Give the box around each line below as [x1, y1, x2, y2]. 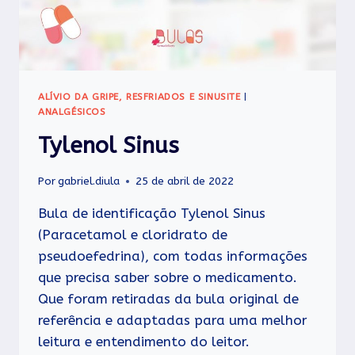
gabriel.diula [58, 174, 120, 189]
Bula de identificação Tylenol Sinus [38, 205, 265, 222]
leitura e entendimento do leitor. [38, 334, 250, 350]
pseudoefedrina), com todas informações [38, 248, 307, 265]
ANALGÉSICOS [38, 105, 106, 117]
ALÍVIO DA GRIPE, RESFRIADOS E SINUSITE [38, 90, 241, 102]
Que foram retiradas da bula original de [38, 291, 299, 307]
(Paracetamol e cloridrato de [38, 227, 227, 243]
